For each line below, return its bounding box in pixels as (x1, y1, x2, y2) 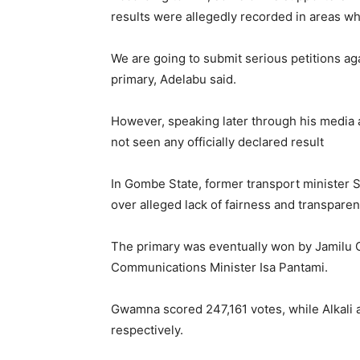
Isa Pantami (260, 259, 325, 275)
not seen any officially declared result (111, 133, 324, 149)
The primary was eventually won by (111, 238, 315, 254)
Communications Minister (111, 259, 260, 275)
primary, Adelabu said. (111, 71, 236, 87)
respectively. (111, 321, 183, 337)
